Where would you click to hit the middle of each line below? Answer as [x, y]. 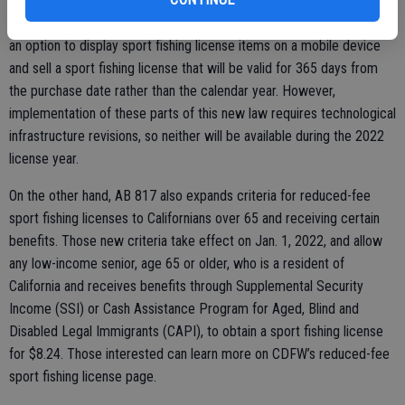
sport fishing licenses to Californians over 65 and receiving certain [194, 219]
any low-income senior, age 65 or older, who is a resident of [177, 264]
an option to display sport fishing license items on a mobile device [195, 46]
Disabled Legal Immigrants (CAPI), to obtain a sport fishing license [196, 332]
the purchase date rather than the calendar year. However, [172, 91]
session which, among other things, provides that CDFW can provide [200, 24]
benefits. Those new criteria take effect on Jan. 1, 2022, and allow [196, 241]
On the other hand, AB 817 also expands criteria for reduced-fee [190, 196]
